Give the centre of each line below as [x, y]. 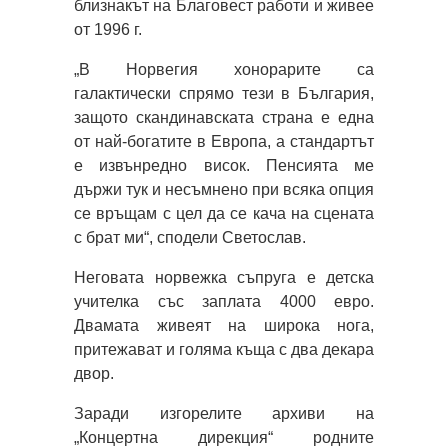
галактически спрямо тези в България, [224, 93]
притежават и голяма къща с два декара [224, 349]
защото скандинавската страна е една [224, 117]
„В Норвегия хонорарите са [224, 69]
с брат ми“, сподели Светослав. [190, 237]
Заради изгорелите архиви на [224, 413]
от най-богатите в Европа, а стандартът [224, 141]
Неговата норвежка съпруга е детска [224, 277]
